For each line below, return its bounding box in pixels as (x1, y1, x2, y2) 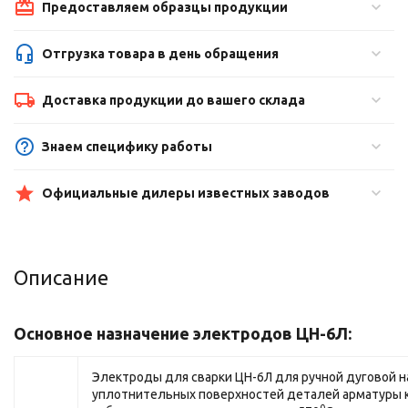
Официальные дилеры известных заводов (42, 186, 331, 200)
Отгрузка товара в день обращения (42, 46, 280, 61)
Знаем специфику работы (42, 139, 213, 154)
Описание (14, 266, 108, 289)
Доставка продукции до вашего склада (42, 93, 306, 107)
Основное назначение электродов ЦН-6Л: (14, 324, 352, 342)
